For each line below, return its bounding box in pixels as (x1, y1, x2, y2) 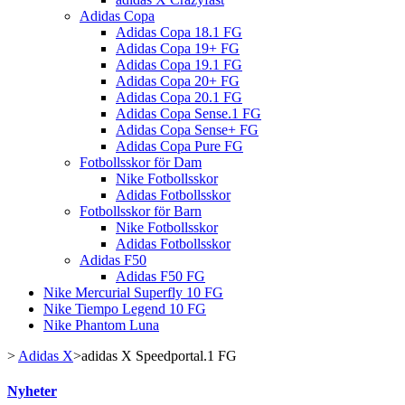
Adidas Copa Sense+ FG (116, 122, 259, 137)
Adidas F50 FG (116, 268, 205, 284)
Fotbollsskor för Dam (80, 155, 202, 170)
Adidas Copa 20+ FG (116, 73, 240, 89)
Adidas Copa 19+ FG (116, 41, 240, 56)
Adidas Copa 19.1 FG (116, 57, 242, 72)
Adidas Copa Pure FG (116, 138, 243, 154)
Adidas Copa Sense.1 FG (116, 106, 261, 121)
